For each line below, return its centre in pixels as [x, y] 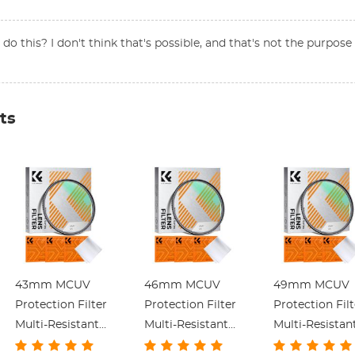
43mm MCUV [52, 285]
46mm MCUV [182, 285]
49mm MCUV [311, 285]
